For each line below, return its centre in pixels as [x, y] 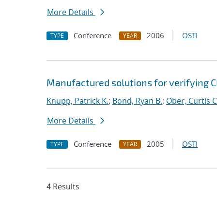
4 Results [63, 186]
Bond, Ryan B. [137, 101]
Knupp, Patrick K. [77, 101]
